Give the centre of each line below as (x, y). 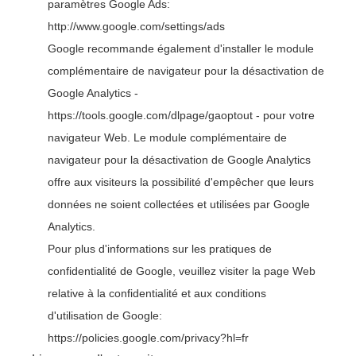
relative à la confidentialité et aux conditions (157, 293)
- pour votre (284, 115)
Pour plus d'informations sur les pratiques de (160, 249)
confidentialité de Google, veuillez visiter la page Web (182, 271)
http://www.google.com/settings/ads (136, 26)
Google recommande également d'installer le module (181, 48)
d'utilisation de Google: (105, 315)
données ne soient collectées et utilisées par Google (179, 204)
